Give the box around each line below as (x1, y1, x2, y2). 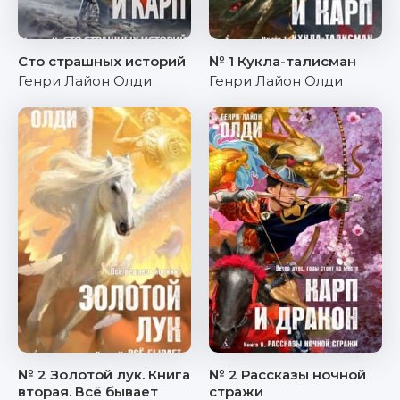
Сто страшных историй (18, 53, 186, 70)
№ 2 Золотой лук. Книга (18, 366, 190, 383)
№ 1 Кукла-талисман (209, 53, 356, 70)
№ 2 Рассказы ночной (209, 366, 366, 383)
